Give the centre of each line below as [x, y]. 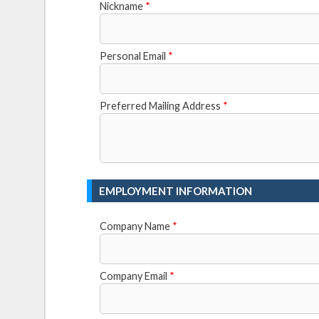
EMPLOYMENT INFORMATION [176, 190]
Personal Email [134, 56]
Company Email [135, 276]
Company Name [136, 226]
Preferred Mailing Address [162, 105]
